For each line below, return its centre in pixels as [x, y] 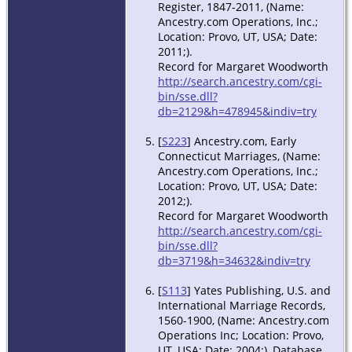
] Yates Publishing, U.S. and [258, 290]
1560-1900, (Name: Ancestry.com [243, 320]
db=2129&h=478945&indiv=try [237, 111]
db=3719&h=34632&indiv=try [234, 260]
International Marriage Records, [241, 305]
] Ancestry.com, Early [241, 141]
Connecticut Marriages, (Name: [239, 156]
